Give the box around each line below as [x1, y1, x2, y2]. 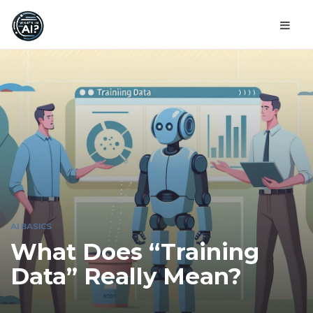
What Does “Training [10, 238, 259, 265]
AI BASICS [10, 221, 52, 231]
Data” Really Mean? [10, 263, 242, 290]
